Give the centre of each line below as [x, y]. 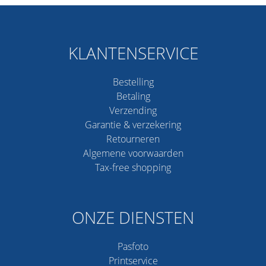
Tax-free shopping [133, 167]
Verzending [133, 110]
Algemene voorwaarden [133, 153]
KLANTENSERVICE [133, 53]
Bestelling [133, 82]
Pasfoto [133, 246]
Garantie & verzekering [133, 124]
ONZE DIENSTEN [133, 217]
